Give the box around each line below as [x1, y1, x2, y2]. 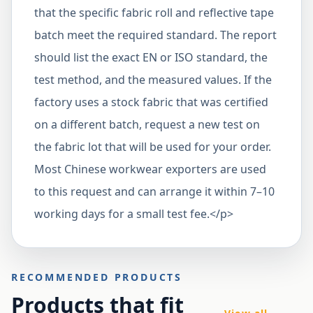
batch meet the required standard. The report [34, 27, 277, 43]
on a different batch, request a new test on [34, 117, 260, 132]
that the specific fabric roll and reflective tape [34, 5, 274, 20]
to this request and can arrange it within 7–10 [34, 184, 275, 199]
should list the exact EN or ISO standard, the [34, 50, 268, 65]
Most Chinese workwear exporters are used [34, 161, 266, 177]
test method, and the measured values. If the [34, 72, 272, 87]
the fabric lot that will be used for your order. [34, 139, 271, 154]
